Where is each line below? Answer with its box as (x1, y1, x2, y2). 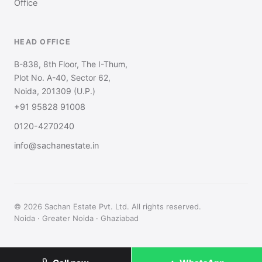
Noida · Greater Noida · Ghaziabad (14, 213, 139, 223)
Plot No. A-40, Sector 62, (14, 72, 111, 82)
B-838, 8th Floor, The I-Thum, (14, 58, 127, 69)
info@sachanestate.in (14, 140, 99, 151)
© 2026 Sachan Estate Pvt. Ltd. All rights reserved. (14, 201, 201, 211)
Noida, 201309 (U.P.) (14, 85, 95, 96)
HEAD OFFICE (14, 37, 71, 46)
